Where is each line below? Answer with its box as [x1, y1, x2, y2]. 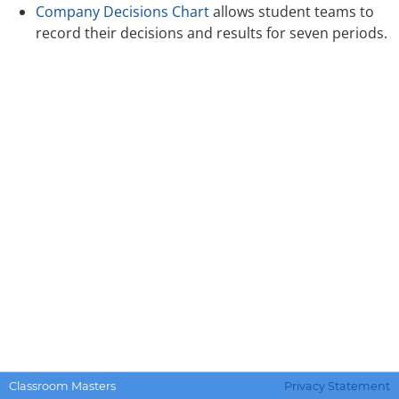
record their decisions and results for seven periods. [36, 23, 387, 44]
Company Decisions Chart [36, 2, 209, 22]
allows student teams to [209, 2, 374, 22]
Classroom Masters [9, 379, 116, 393]
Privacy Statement [284, 379, 390, 393]
